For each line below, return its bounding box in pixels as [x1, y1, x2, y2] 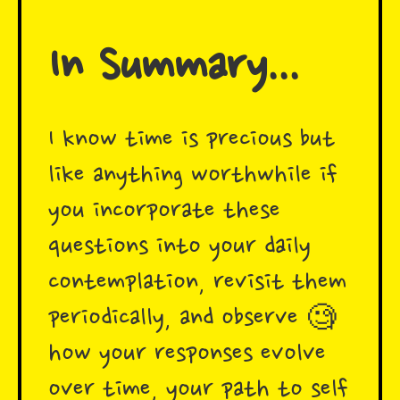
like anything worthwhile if [48, 161, 337, 192]
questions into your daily [48, 232, 311, 263]
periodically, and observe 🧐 [48, 304, 337, 335]
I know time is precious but [48, 125, 335, 156]
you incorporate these [48, 196, 280, 228]
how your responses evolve [48, 339, 326, 371]
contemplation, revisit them [48, 268, 346, 299]
